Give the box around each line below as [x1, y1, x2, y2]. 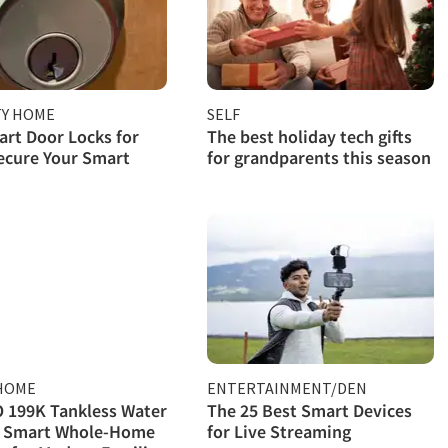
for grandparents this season [207, 145, 432, 169]
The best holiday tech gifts [207, 124, 413, 148]
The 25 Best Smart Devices [207, 398, 413, 422]
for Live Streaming [207, 419, 352, 443]
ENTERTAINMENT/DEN [207, 377, 368, 398]
